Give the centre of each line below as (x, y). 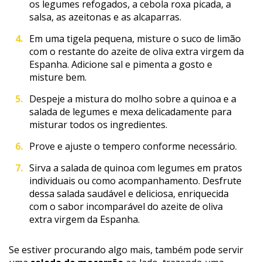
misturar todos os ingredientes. (98, 124)
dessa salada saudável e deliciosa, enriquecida (129, 193)
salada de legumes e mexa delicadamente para (130, 111)
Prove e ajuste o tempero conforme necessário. (133, 146)
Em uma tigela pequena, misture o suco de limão (135, 38)
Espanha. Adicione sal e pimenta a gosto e (121, 64)
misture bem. (58, 77)
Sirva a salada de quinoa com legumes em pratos (136, 168)
